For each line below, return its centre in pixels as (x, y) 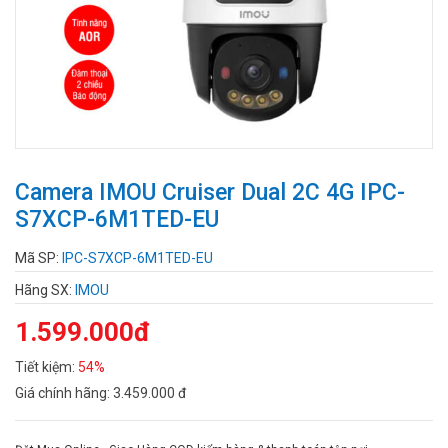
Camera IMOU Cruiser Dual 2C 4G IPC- (210, 192)
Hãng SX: (45, 289)
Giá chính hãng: (64, 392)
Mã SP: (38, 257)
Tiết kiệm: (46, 366)
